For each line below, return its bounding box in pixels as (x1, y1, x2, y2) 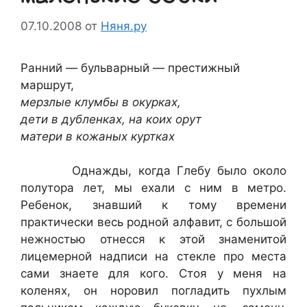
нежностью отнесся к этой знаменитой (21, 232, 286, 246)
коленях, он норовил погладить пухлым (21, 284, 286, 297)
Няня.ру (101, 19, 147, 33)
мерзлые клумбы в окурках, (21, 95, 181, 109)
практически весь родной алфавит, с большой (21, 215, 286, 229)
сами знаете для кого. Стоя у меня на (21, 267, 286, 280)
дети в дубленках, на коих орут (21, 112, 201, 126)
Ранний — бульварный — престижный (21, 60, 240, 75)
